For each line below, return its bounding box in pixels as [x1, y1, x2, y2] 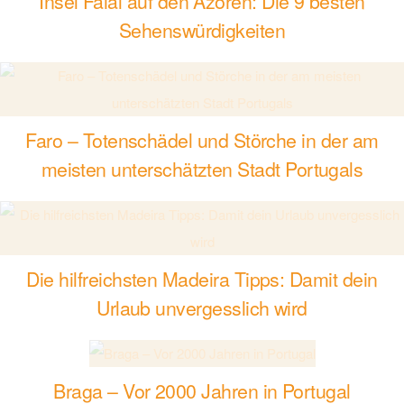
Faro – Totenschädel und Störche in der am [25, 126, 379, 154]
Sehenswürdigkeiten [118, 16, 286, 44]
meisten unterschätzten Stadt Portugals [41, 155, 363, 183]
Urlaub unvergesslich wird [96, 294, 308, 322]
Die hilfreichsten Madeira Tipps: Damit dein [26, 265, 378, 293]
